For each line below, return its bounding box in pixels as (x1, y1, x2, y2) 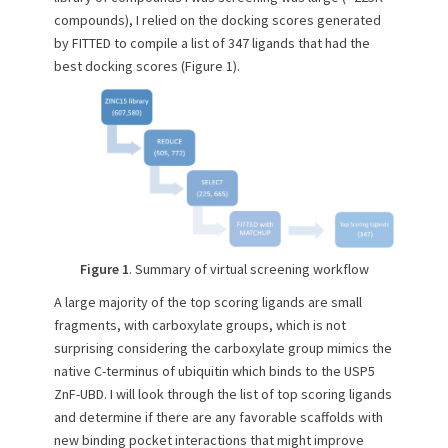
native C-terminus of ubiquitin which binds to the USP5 (54, 361, 375, 380)
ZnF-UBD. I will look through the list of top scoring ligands (54, 384, 392, 403)
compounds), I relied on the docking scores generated (54, 11, 381, 29)
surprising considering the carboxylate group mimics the (54, 338, 392, 357)
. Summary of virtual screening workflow (128, 259, 369, 278)
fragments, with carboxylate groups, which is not (54, 315, 346, 334)
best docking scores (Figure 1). (54, 57, 240, 75)
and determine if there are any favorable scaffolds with (54, 407, 383, 426)
